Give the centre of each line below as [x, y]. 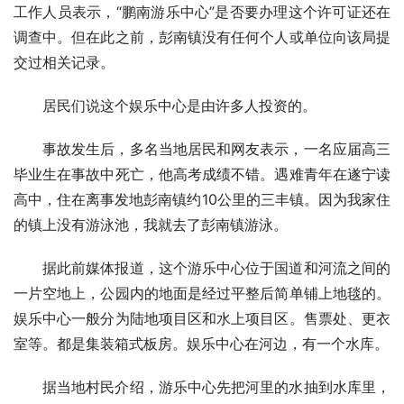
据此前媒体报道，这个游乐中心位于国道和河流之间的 [216, 268]
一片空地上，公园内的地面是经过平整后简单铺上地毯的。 [202, 294]
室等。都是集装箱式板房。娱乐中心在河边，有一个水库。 [201, 344]
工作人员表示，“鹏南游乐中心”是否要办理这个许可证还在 [202, 12]
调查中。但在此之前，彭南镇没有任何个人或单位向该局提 [202, 37]
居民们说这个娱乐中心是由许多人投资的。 [179, 106]
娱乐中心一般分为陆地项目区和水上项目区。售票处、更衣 [202, 319]
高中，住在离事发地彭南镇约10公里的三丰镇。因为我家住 [202, 200]
